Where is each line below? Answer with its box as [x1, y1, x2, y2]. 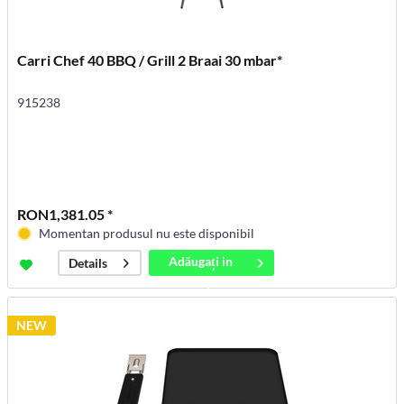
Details [69, 255, 108, 271]
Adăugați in [169, 253, 234, 270]
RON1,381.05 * [17, 206, 114, 224]
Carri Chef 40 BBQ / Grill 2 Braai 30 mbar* [17, 51, 283, 69]
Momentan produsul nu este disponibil [39, 225, 255, 242]
